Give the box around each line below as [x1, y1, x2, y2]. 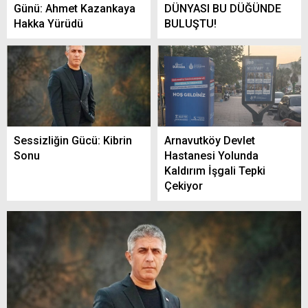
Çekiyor [164, 179, 203, 192]
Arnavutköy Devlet [164, 133, 255, 147]
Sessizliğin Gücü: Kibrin [14, 133, 132, 147]
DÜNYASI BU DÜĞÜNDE [164, 2, 281, 16]
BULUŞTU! [164, 17, 217, 31]
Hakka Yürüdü [14, 17, 83, 31]
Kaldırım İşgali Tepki [164, 164, 265, 177]
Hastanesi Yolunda [164, 148, 258, 162]
